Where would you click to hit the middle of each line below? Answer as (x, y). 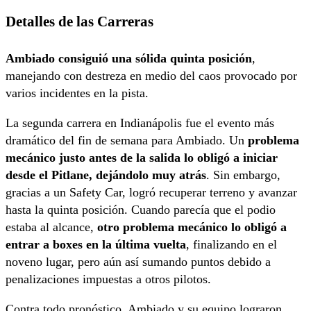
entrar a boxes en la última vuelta (96, 245)
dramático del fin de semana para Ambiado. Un (127, 141)
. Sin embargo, (243, 175)
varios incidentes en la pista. (77, 93)
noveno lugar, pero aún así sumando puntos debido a (138, 262)
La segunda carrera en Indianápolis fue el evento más (140, 123)
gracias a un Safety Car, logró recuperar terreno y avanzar (151, 193)
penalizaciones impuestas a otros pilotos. (108, 279)
